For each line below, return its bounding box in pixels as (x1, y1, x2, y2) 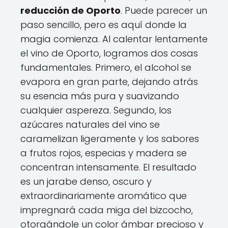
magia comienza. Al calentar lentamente (20, 32, 208, 45)
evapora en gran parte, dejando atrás (20, 75, 198, 88)
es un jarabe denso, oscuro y (20, 175, 152, 188)
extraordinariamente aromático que (20, 189, 187, 202)
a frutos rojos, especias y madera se (20, 146, 187, 159)
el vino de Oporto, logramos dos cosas (20, 46, 198, 60)
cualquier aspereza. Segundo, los (20, 103, 172, 117)
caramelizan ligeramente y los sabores (20, 132, 199, 145)
